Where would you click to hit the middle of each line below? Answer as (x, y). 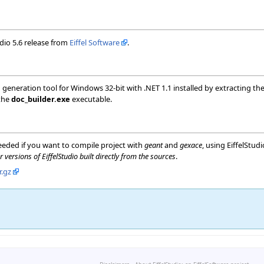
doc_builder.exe (41, 99)
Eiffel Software (95, 42)
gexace (191, 145)
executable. (91, 99)
